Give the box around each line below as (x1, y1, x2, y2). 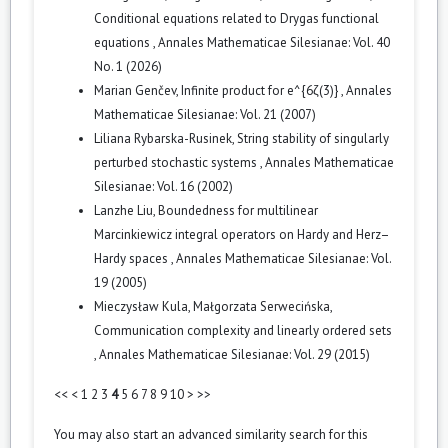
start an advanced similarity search (133, 425, 326, 443)
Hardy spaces (94, 249, 171, 267)
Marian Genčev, (94, 81, 181, 99)
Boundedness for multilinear (158, 201, 318, 219)
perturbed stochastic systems (94, 153, 260, 171)
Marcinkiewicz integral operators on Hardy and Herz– (94, 225, 390, 243)
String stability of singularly (237, 129, 389, 147)
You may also (54, 425, 133, 443)
